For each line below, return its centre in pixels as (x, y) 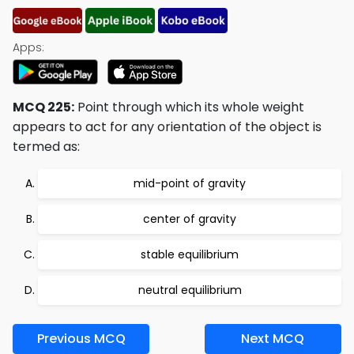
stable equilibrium (190, 254)
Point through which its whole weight (189, 107)
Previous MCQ (81, 339)
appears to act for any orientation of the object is (167, 127)
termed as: (46, 147)
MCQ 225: (43, 107)
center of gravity (190, 219)
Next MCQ (273, 339)
